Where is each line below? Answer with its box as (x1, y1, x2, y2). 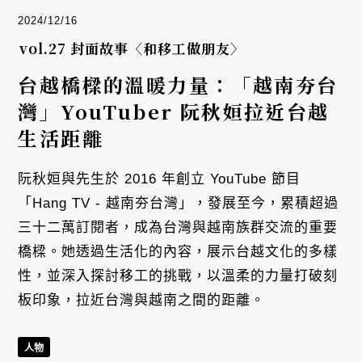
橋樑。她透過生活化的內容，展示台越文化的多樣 (18, 244, 339, 260)
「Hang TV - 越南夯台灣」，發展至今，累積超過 (18, 196, 339, 212)
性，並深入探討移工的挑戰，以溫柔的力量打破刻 (18, 268, 339, 284)
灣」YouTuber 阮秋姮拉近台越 (18, 97, 330, 126)
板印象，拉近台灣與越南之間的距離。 (18, 293, 266, 309)
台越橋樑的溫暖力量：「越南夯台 (18, 70, 339, 99)
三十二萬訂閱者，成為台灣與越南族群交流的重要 (18, 220, 339, 236)
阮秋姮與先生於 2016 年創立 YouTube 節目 (18, 171, 301, 187)
